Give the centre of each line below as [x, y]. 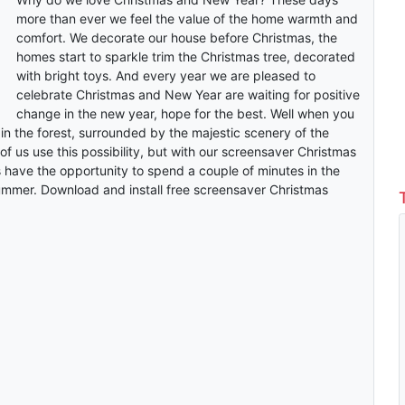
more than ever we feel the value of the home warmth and [187, 19]
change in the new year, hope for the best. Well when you [185, 114]
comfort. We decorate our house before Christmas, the [176, 38]
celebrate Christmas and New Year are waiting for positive [188, 95]
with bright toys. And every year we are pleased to [165, 76]
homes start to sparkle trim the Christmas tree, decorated [185, 57]
